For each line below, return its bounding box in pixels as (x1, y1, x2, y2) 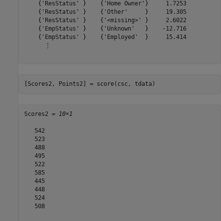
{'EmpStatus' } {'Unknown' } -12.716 (24, 25, 186, 32)
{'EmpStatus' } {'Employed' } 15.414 (24, 34, 186, 40)
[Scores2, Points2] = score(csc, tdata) (24, 80, 155, 87)
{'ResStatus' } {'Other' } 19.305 (24, 8, 186, 15)
